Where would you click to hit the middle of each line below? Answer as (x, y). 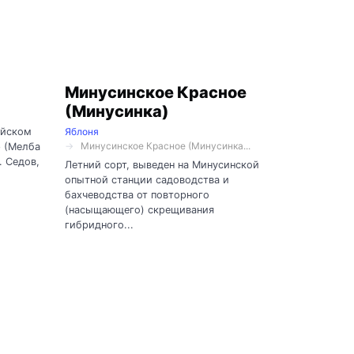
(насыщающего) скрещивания (139, 210)
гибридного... (99, 225)
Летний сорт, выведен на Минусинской (162, 165)
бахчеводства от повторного (137, 195)
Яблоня (82, 132)
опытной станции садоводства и (147, 180)
